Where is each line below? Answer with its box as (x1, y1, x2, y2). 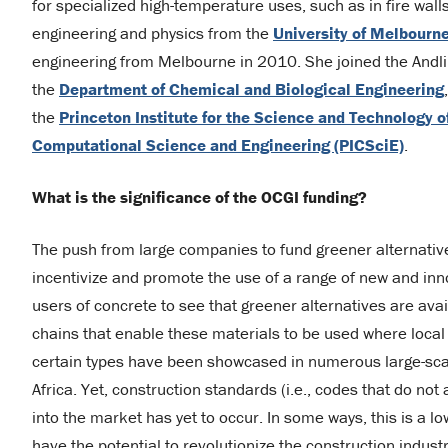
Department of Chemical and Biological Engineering (59, 77, 444, 100)
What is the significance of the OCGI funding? (32, 185, 367, 208)
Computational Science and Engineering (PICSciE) (32, 133, 404, 156)
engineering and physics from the (32, 21, 273, 44)
